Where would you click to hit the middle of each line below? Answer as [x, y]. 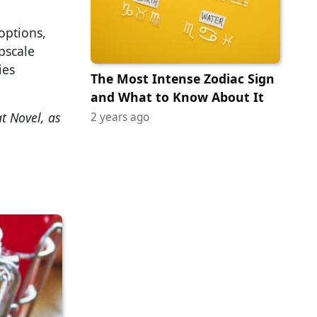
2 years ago [120, 117]
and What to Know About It [177, 97]
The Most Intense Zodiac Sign [183, 78]
